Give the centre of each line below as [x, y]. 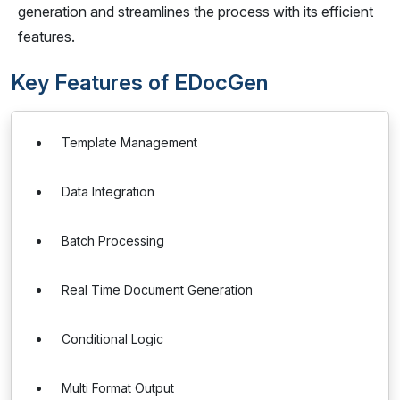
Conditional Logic [112, 339]
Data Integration [108, 192]
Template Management [129, 142]
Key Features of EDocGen [139, 83]
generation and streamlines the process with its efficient [196, 12]
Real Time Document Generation [157, 290]
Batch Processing [113, 241]
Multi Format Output [118, 388]
